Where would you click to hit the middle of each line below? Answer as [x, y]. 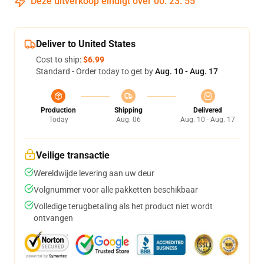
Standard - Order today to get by [95, 71]
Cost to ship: [60, 60]
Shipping [128, 110]
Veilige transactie [73, 155]
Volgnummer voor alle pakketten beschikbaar [116, 190]
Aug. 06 [128, 120]
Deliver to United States [86, 44]
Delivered [208, 110]
